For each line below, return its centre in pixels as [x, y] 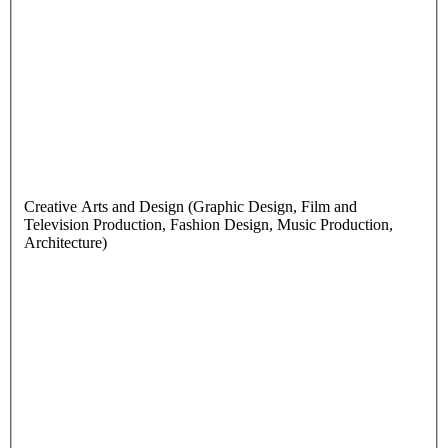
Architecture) [65, 243]
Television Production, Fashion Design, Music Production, [208, 225]
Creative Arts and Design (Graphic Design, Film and [190, 207]
